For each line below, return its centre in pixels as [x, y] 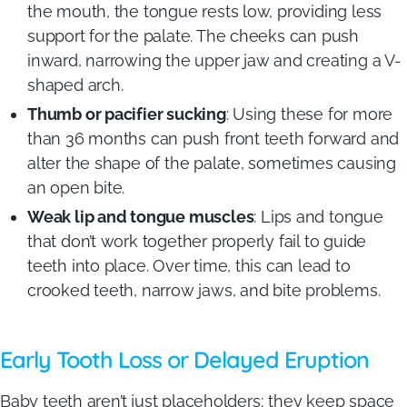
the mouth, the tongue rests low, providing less [205, 11]
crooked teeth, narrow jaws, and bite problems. [204, 290]
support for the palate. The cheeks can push [193, 36]
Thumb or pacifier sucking [127, 114]
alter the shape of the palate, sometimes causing [212, 163]
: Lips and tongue [318, 217]
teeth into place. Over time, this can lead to [189, 266]
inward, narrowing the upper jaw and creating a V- [214, 60]
